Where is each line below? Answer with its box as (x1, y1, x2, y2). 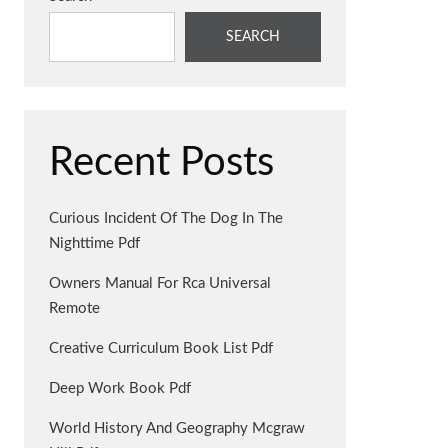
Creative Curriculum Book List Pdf (49, 340, 273, 356)
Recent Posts (49, 142, 274, 183)
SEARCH (225, 30, 280, 44)
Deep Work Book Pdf (49, 380, 191, 396)
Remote (49, 300, 100, 316)
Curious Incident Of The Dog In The (49, 210, 283, 226)
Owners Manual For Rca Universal (49, 275, 271, 291)
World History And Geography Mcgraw (49, 420, 305, 436)
